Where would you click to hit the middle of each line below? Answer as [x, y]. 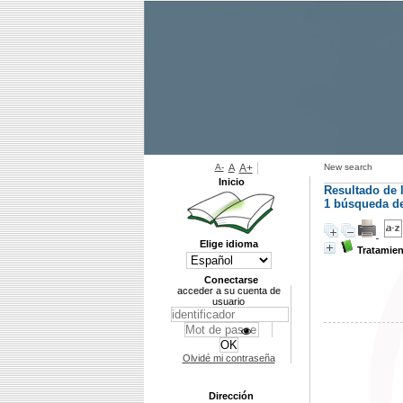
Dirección [231, 396]
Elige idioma [229, 244]
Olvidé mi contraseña [228, 358]
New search [348, 167]
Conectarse [231, 280]
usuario [228, 301]
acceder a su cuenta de [228, 291]
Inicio [231, 182]
